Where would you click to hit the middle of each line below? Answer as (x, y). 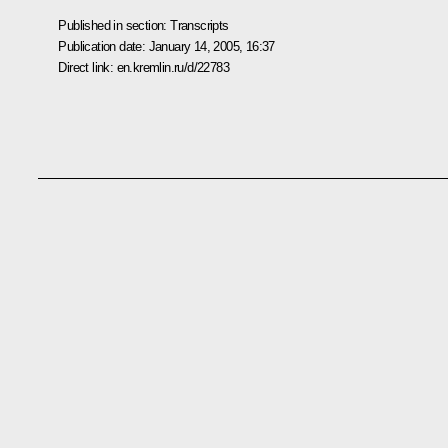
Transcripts (199, 25)
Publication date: (103, 46)
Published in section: (114, 25)
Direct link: (87, 67)
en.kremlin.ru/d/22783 (172, 67)
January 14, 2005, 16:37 (211, 46)
